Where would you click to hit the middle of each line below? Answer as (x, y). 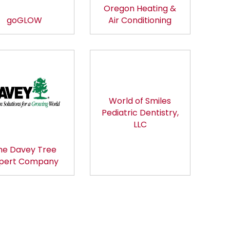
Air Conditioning (140, 21)
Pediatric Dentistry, (140, 113)
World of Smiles (140, 101)
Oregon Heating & (140, 9)
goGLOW (24, 21)
